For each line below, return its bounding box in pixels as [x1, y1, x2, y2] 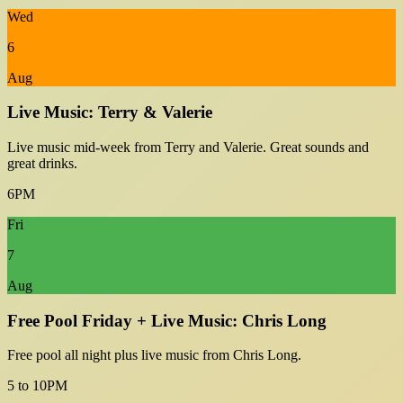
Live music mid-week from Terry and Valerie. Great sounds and [7, 139, 369, 156]
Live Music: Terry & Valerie [7, 103, 212, 122]
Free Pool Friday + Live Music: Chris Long [7, 310, 327, 330]
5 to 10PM [7, 378, 67, 394]
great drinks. [7, 156, 77, 172]
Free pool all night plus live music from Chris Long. [7, 347, 301, 363]
